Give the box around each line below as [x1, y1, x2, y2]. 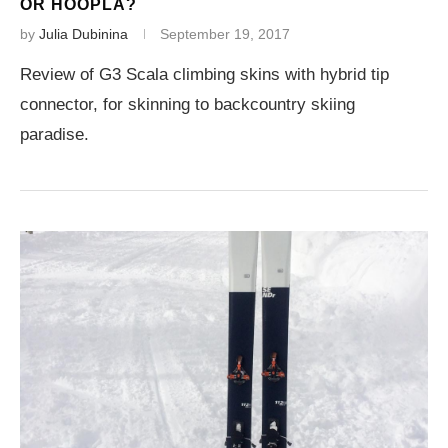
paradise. [20, 125, 89, 144]
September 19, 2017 [160, 26, 290, 42]
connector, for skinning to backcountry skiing [20, 95, 355, 114]
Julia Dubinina [39, 26, 128, 42]
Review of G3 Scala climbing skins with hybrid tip [20, 65, 389, 84]
